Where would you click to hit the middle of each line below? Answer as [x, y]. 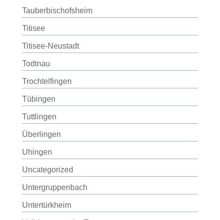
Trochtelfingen [47, 81]
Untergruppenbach [55, 187]
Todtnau [36, 64]
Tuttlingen [39, 117]
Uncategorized [47, 170]
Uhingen [37, 152]
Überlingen [41, 134]
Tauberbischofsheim [57, 11]
